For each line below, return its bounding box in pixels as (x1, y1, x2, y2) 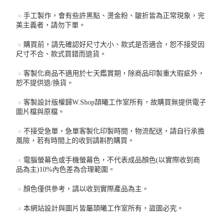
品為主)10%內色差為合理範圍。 (16, 165, 115, 173)
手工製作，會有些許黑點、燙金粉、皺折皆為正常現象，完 (23, 11, 205, 19)
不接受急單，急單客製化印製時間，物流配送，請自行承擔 (23, 127, 205, 135)
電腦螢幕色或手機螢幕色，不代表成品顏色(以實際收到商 (23, 156, 201, 164)
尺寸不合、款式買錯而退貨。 (16, 50, 107, 58)
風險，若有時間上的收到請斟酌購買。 (16, 136, 135, 144)
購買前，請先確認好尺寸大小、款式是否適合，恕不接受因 (23, 40, 205, 48)
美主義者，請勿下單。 (16, 21, 86, 29)
